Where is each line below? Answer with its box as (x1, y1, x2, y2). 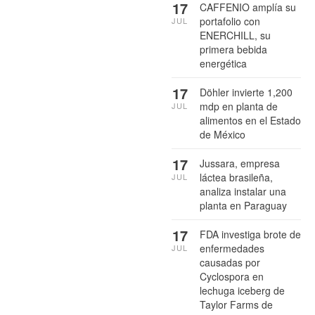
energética (200, 56, 247, 70)
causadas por (200, 255, 260, 269)
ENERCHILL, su (200, 27, 271, 42)
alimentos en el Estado (200, 112, 301, 127)
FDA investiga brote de (200, 226, 301, 241)
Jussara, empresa (200, 155, 280, 170)
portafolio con (200, 13, 260, 28)
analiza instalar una (200, 184, 286, 198)
